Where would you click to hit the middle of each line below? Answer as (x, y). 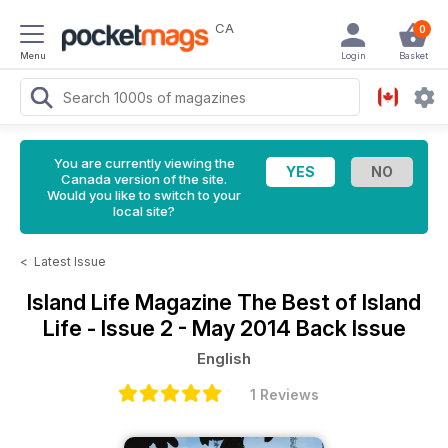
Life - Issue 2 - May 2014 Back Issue (224, 328)
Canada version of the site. (144, 179)
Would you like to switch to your (144, 195)
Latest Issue (70, 261)
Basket (413, 55)
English (224, 358)
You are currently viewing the (144, 163)
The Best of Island (329, 302)
